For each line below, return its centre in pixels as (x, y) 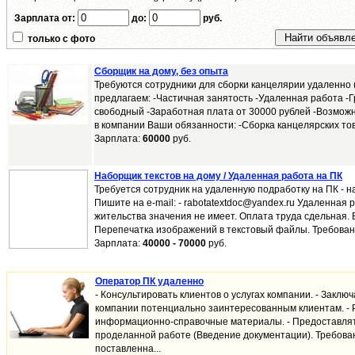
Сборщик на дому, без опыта (161, 72)
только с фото (61, 39)
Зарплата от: (45, 19)
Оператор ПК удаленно (149, 282)
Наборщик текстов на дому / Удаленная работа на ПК (218, 176)
